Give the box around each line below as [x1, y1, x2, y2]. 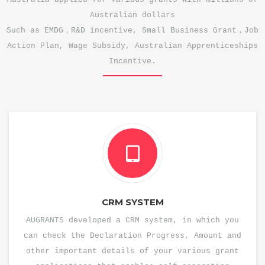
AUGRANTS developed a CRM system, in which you [26, 216, 239, 225]
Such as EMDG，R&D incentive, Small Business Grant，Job [7, 26, 258, 35]
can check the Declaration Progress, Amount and [24, 231, 241, 240]
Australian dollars [90, 11, 175, 20]
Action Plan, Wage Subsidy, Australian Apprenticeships [7, 41, 258, 50]
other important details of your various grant [26, 247, 239, 256]
